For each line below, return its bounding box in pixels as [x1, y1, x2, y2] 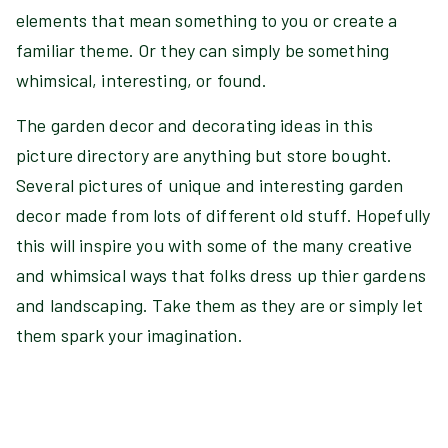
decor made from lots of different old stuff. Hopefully [16, 204, 431, 226]
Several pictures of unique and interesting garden [16, 174, 404, 196]
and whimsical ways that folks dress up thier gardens [16, 264, 426, 286]
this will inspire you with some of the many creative [16, 234, 412, 256]
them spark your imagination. [16, 324, 243, 346]
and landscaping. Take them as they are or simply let [16, 294, 423, 316]
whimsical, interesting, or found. [16, 69, 268, 91]
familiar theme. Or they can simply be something [16, 39, 390, 61]
